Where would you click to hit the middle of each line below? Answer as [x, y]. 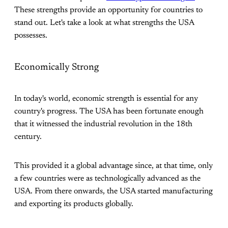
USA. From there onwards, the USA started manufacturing [113, 191]
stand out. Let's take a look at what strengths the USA [104, 23]
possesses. [31, 36]
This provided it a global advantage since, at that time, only [113, 166]
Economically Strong [56, 67]
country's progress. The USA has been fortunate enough [109, 111]
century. [28, 137]
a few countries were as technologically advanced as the [107, 178]
